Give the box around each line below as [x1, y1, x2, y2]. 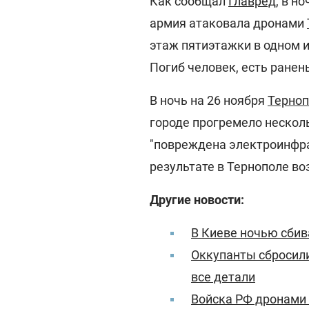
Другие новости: [150, 192, 244, 207]
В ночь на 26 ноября [150, 93, 268, 108]
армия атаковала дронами [150, 16, 307, 30]
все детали [191, 270, 255, 284]
